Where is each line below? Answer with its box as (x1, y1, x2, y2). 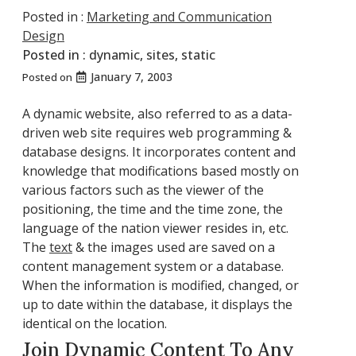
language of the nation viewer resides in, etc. (22, 219, 288, 237)
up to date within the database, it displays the (22, 295, 292, 313)
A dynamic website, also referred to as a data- (22, 104, 292, 122)
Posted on (22, 69, 75, 84)
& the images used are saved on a (72, 238, 275, 256)
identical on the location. (22, 314, 167, 332)
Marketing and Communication (87, 7, 272, 25)
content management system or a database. (22, 257, 284, 275)
